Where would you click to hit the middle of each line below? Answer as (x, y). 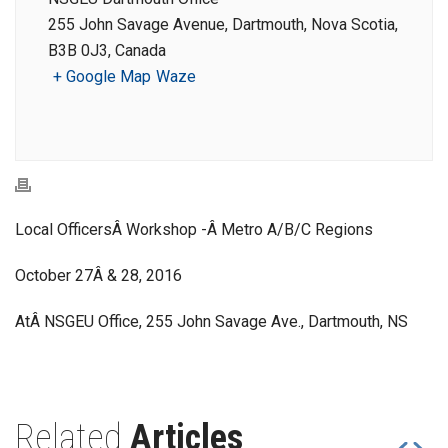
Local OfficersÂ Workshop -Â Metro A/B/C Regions (194, 229)
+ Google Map (102, 76)
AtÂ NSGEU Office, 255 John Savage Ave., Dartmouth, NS (211, 321)
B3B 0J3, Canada (107, 50)
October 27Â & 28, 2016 (98, 275)
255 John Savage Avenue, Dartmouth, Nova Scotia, (223, 24)
